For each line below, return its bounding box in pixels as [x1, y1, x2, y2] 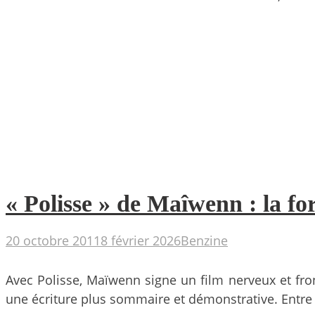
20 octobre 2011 [6, 231, 101, 249]
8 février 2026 [101, 231, 181, 249]
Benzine [181, 231, 228, 249]
